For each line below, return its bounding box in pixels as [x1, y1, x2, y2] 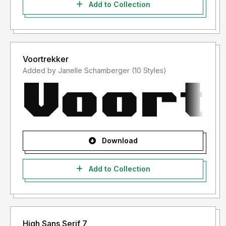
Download [99, 136, 138, 145]
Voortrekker [23, 54, 69, 65]
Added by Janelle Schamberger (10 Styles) [132, 66, 166, 75]
